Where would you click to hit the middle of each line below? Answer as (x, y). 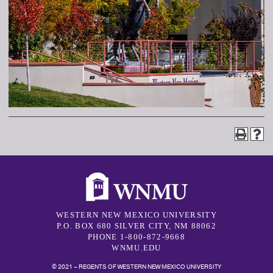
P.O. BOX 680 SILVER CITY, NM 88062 (136, 226)
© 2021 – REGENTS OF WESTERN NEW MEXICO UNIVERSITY (136, 267)
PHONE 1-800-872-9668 (136, 237)
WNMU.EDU (136, 248)
